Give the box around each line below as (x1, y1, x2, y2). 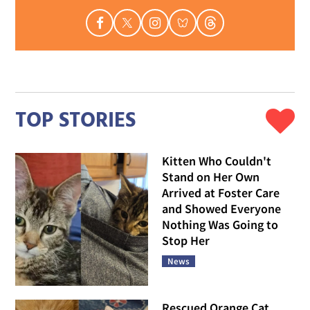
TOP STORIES (15, 104, 136, 138)
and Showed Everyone (162, 201, 281, 217)
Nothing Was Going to (162, 217, 278, 232)
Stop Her (162, 232, 210, 248)
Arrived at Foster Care (162, 185, 280, 201)
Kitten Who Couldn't (162, 153, 271, 169)
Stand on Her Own (162, 169, 259, 185)
